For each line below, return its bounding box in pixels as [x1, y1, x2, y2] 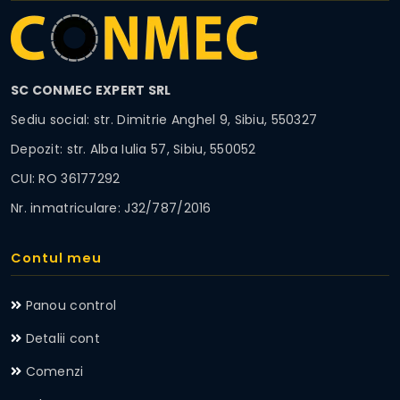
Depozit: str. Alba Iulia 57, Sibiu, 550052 [11, 139, 256, 158]
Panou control [25, 296, 117, 314]
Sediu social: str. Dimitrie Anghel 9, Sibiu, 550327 [11, 110, 318, 129]
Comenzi [25, 362, 84, 380]
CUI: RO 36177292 [11, 169, 121, 187]
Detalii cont [25, 329, 100, 347]
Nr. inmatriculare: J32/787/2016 [11, 198, 212, 217]
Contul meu [11, 248, 102, 267]
